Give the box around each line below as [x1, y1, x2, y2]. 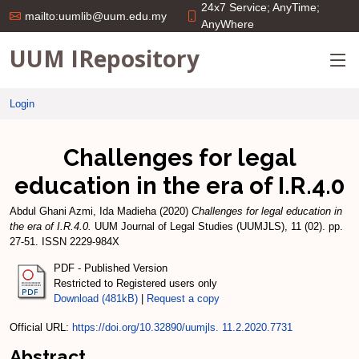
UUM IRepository [10, 42, 200, 74]
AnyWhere [201, 18, 254, 30]
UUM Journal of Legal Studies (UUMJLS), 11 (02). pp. [91, 220, 343, 232]
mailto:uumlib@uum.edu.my [25, 10, 167, 22]
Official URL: [10, 321, 72, 333]
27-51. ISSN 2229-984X [10, 236, 119, 248]
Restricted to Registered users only [54, 276, 217, 289]
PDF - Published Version [54, 261, 167, 274]
